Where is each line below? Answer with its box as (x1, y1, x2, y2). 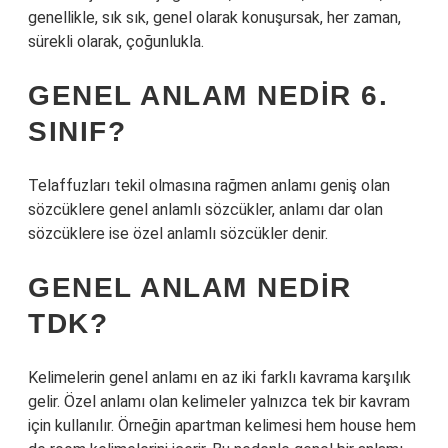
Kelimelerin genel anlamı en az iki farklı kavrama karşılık (28, 368, 411, 387)
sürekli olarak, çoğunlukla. (28, 32, 204, 51)
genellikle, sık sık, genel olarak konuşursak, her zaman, (28, 8, 401, 27)
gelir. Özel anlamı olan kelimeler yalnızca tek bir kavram (28, 392, 410, 411)
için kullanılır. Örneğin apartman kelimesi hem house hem (28, 416, 416, 435)
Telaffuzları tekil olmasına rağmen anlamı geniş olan (28, 176, 390, 195)
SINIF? (28, 116, 126, 147)
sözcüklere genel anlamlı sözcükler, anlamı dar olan (28, 200, 383, 219)
